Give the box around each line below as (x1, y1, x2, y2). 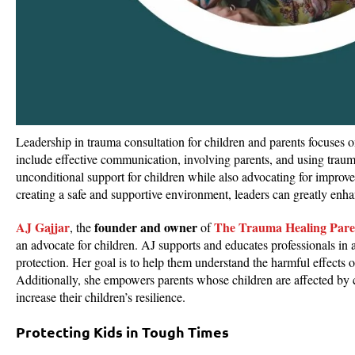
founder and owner (94, 218, 197, 237)
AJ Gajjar (16, 218, 70, 237)
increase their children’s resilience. (16, 288, 185, 306)
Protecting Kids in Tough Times (16, 323, 229, 342)
